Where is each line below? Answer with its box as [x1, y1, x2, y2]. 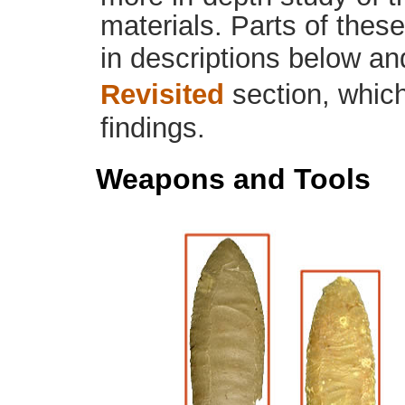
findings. [100, 112, 205, 144]
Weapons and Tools [96, 163, 371, 195]
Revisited [100, 79, 224, 110]
